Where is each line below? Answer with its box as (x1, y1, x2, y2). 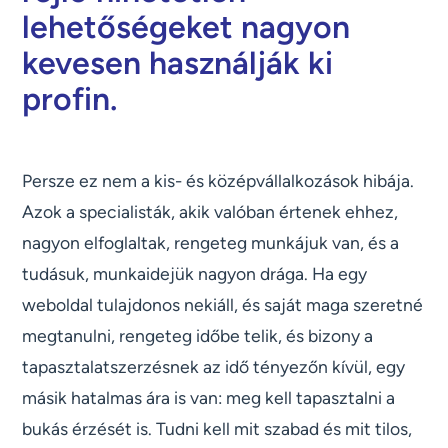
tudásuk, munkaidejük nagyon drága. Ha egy (22, 263, 368, 285)
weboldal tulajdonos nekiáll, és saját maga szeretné (22, 294, 424, 316)
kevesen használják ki (22, 44, 334, 83)
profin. (22, 80, 118, 119)
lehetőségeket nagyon (22, 8, 351, 47)
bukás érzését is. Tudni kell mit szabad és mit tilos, (22, 418, 413, 440)
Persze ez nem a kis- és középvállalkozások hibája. (22, 170, 415, 192)
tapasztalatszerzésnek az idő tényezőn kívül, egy (22, 356, 406, 378)
